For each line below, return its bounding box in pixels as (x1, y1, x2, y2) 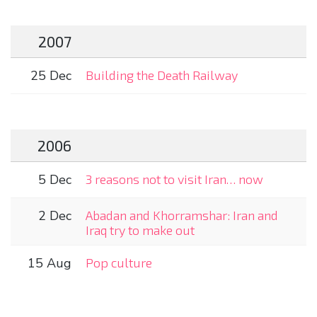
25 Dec (30, 67, 71, 84)
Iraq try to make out (86, 221, 195, 238)
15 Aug (28, 254, 71, 272)
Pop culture (86, 254, 152, 270)
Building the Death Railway (86, 67, 238, 83)
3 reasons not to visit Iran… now (86, 171, 263, 187)
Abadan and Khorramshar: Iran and (86, 207, 278, 223)
